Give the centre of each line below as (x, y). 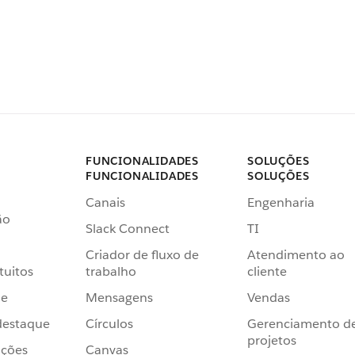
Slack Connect (128, 228)
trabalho (111, 271)
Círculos (109, 323)
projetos (272, 340)
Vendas (269, 297)
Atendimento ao (296, 254)
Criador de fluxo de (142, 254)
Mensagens (119, 297)
